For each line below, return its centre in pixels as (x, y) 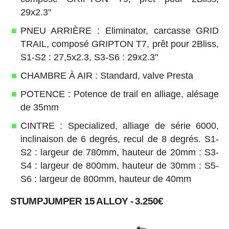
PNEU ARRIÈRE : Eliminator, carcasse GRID (120, 31)
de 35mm (39, 108)
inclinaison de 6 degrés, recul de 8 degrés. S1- (120, 139)
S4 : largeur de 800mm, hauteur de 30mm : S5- (120, 166)
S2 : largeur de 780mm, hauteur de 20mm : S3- (120, 153)
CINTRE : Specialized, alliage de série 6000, (120, 126)
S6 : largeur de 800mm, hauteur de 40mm (106, 179)
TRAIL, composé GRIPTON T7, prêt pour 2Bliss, (120, 44)
